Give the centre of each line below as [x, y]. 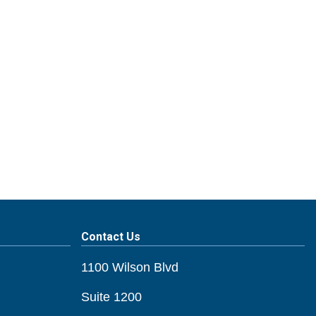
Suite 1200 [112, 297]
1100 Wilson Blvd [130, 267]
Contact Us [111, 236]
